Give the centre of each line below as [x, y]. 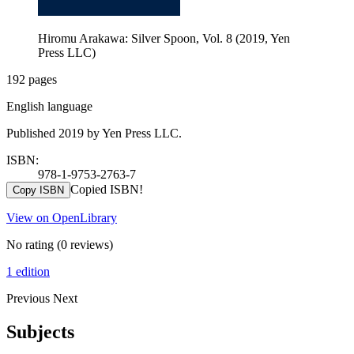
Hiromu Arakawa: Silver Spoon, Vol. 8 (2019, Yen [164, 38]
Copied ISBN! [107, 189]
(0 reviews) [83, 244]
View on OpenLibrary [62, 217]
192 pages [32, 79]
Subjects [40, 331]
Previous [30, 298]
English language [49, 106]
